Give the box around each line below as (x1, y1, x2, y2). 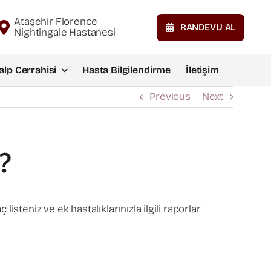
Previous (149, 90, 191, 103)
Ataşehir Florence (14, 15, 97, 28)
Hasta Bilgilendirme (82, 64, 171, 76)
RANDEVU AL (180, 22, 236, 33)
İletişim (186, 64, 219, 76)
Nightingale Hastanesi (14, 26, 116, 39)
